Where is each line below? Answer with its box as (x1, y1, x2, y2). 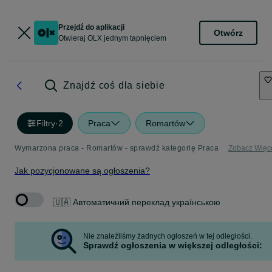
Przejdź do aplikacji (58, 23, 124, 32)
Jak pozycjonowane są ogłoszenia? (15, 166, 150, 175)
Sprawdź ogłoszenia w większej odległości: (83, 240, 262, 250)
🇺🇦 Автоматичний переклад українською (53, 197, 220, 207)
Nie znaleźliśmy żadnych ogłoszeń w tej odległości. (83, 232, 252, 240)
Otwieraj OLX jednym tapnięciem (58, 34, 166, 42)
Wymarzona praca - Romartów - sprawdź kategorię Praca (15, 144, 219, 152)
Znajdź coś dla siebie (63, 80, 165, 90)
